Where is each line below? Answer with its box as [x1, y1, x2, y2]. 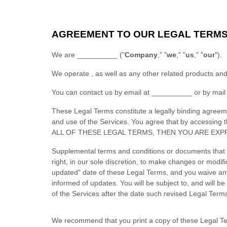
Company [125, 51, 158, 59]
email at [124, 88, 152, 96]
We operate [52, 69, 91, 78]
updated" [52, 168, 81, 176]
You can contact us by [52, 88, 124, 96]
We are [52, 51, 77, 59]
